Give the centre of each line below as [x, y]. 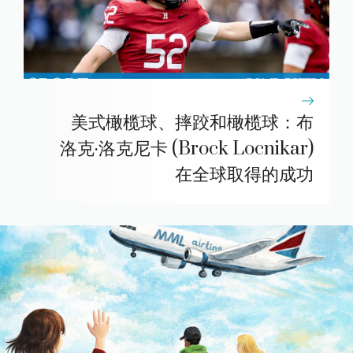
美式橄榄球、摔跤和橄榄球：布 [192, 123]
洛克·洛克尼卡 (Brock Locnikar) [187, 149]
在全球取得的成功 [244, 175]
